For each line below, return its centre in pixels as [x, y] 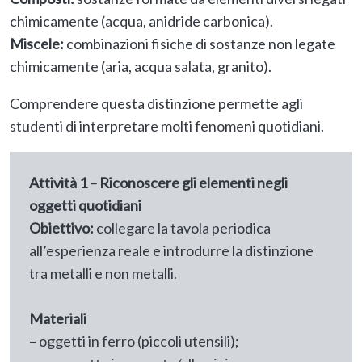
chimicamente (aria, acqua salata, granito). [141, 67]
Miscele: [37, 44]
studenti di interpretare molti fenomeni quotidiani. [167, 126]
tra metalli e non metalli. [103, 274]
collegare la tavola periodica [182, 228]
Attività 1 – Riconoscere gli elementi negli [158, 183]
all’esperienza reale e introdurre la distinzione [171, 251]
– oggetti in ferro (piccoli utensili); [134, 341]
